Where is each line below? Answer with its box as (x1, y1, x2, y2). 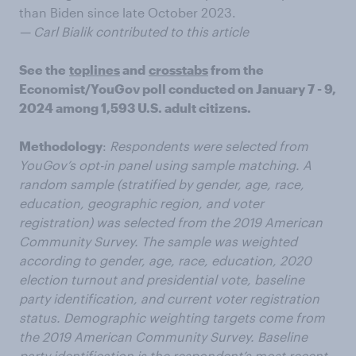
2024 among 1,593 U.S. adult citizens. (19, 99, 251, 115)
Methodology (19, 137, 103, 153)
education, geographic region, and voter (19, 195, 264, 211)
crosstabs (149, 61, 208, 77)
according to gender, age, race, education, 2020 (19, 252, 311, 268)
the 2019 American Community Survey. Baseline (19, 328, 308, 344)
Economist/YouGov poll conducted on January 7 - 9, (19, 80, 336, 96)
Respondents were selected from (106, 137, 308, 153)
